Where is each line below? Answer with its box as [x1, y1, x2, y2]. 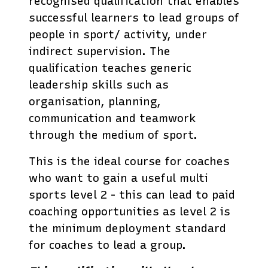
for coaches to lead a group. [29, 237, 186, 252]
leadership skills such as [29, 77, 169, 92]
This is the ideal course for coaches [29, 154, 230, 168]
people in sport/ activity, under [29, 27, 207, 41]
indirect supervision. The [29, 44, 170, 58]
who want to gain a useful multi [29, 170, 208, 185]
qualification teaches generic [29, 60, 191, 75]
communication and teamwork [29, 111, 196, 125]
